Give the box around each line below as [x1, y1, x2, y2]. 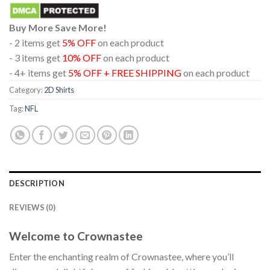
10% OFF [62, 51, 101, 63]
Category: [9, 84, 44, 95]
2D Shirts [44, 84, 74, 95]
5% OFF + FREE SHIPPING [68, 66, 181, 78]
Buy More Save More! [9, 21, 107, 33]
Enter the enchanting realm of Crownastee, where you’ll [9, 251, 234, 263]
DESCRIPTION [9, 178, 64, 188]
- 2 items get [9, 36, 62, 48]
